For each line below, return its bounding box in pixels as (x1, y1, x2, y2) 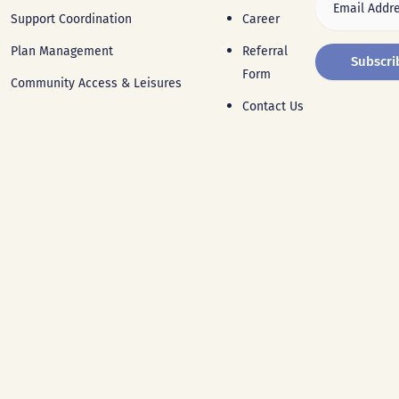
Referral (242, 44, 288, 59)
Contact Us (242, 99, 304, 114)
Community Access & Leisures (11, 76, 182, 91)
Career (242, 12, 280, 27)
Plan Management (11, 44, 113, 59)
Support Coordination (11, 12, 132, 27)
